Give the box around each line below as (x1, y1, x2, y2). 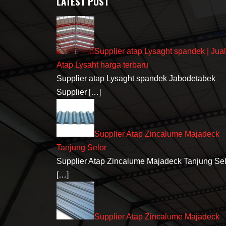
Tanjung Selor (56, 143, 106, 152)
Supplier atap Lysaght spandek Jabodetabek (56, 74, 215, 83)
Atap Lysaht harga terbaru (56, 61, 148, 70)
